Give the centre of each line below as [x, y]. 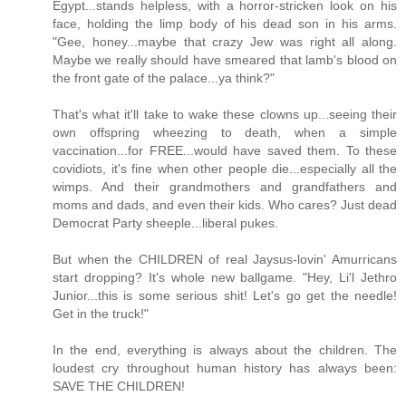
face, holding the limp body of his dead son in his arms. [225, 23]
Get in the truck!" [101, 313]
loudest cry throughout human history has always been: [225, 367]
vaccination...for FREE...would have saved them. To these [225, 150]
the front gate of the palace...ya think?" [164, 77]
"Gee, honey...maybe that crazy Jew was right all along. [225, 41]
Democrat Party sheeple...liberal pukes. [165, 222]
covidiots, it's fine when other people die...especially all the [225, 168]
